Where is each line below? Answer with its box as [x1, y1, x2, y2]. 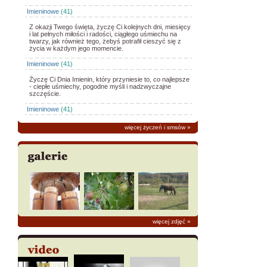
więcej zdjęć [153, 218, 186, 225]
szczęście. [29, 90, 61, 97]
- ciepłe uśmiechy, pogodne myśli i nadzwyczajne [29, 83, 172, 90]
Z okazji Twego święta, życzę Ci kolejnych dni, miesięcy [29, 23, 191, 30]
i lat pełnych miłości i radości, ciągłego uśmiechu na [29, 30, 178, 38]
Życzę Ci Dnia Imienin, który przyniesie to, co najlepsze [29, 76, 190, 83]
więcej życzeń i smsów [125, 124, 186, 131]
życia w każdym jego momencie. [29, 45, 124, 52]
